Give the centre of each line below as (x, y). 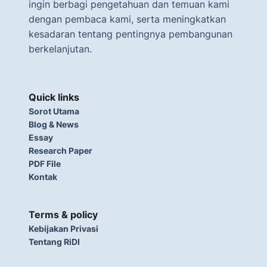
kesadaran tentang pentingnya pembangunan (131, 34)
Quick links (54, 97)
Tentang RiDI (54, 242)
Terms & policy (63, 215)
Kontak (43, 177)
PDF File (45, 164)
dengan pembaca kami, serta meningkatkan (127, 19)
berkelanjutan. (60, 49)
